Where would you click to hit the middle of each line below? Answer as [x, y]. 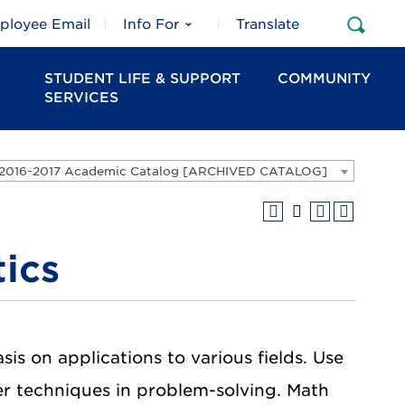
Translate [268, 24]
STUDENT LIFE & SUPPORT [142, 79]
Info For [151, 24]
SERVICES [81, 98]
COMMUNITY [324, 79]
